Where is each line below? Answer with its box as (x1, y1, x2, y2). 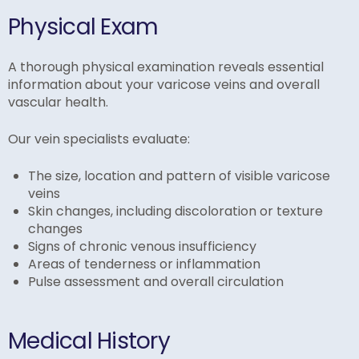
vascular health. (8, 93, 108, 112)
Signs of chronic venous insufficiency (28, 237, 256, 256)
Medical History (8, 325, 170, 357)
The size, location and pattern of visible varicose (28, 167, 330, 186)
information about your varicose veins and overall (8, 75, 320, 95)
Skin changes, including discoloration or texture (28, 202, 323, 221)
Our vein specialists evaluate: (8, 130, 190, 149)
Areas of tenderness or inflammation (28, 255, 260, 274)
